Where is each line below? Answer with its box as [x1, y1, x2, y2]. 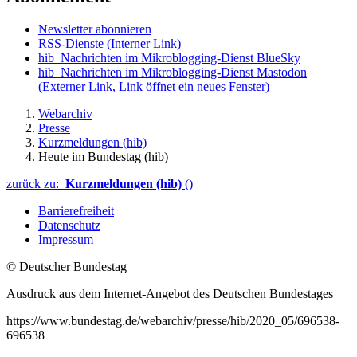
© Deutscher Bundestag [6, 260, 127, 274]
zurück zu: [6, 177, 65, 191]
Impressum [38, 233, 93, 247]
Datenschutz [38, 218, 100, 233]
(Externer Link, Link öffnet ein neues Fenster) [38, 80, 269, 94]
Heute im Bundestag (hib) [38, 150, 168, 164]
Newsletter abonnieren [38, 22, 151, 37]
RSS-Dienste [38, 37, 107, 51]
